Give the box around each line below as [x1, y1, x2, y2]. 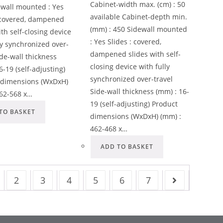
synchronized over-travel [90, 74, 173, 84]
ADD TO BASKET [100, 142, 153, 151]
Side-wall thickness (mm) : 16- [90, 86, 189, 96]
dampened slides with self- [90, 49, 181, 59]
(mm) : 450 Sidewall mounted [90, 24, 187, 34]
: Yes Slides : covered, [90, 36, 161, 46]
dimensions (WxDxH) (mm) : [90, 111, 181, 121]
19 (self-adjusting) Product [90, 99, 178, 109]
